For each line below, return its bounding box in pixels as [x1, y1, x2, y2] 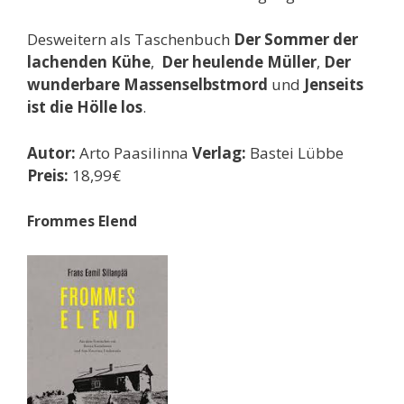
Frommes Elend [27, 211, 137, 232]
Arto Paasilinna [76, 142, 188, 163]
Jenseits [304, 74, 363, 96]
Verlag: [188, 142, 246, 163]
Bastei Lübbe [246, 142, 351, 163]
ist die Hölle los [27, 96, 142, 118]
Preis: [27, 164, 69, 186]
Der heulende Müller [161, 51, 317, 73]
